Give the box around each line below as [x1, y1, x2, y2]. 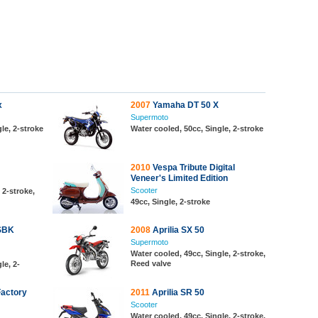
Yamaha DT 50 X [150, 100, 219, 110]
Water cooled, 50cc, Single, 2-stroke [131, 124, 263, 133]
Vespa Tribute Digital [150, 163, 235, 172]
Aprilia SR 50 [150, 287, 204, 297]
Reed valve [131, 259, 171, 268]
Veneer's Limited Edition [131, 173, 228, 183]
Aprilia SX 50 [150, 225, 204, 235]
